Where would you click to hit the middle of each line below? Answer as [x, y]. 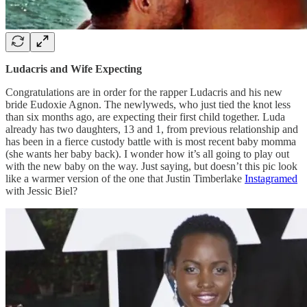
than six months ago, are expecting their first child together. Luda [145, 116]
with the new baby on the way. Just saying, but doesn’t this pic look [151, 166]
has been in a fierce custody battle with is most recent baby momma [151, 141]
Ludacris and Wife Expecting [74, 69]
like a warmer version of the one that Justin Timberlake [125, 178]
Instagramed [271, 178]
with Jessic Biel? [41, 191]
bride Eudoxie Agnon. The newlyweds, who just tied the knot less [148, 104]
